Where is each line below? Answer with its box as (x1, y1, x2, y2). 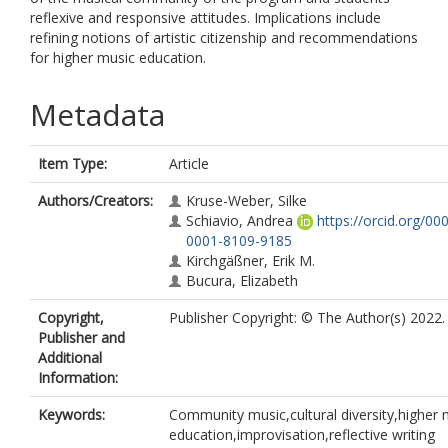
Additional (38, 348, 102, 367)
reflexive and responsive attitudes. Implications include (30, 8, 381, 27)
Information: (38, 368, 118, 387)
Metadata (30, 94, 165, 135)
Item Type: (38, 154, 107, 173)
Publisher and (38, 328, 125, 347)
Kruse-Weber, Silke (186, 191, 307, 210)
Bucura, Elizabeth (186, 271, 298, 290)
